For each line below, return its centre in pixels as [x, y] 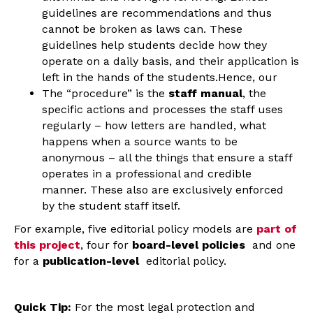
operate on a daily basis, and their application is [170, 61]
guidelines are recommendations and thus [157, 13]
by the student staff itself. [111, 205]
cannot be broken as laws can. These [142, 29]
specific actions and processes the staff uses [162, 109]
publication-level [91, 261]
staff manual [205, 93]
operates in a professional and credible [147, 173]
